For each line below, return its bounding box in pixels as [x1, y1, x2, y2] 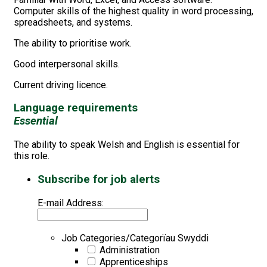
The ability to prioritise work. [14, 37, 132, 49]
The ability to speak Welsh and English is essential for [14, 139, 240, 151]
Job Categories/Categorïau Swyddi [61, 232, 209, 244]
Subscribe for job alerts [38, 172, 160, 186]
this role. [14, 150, 49, 162]
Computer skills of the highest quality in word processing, [14, 5, 253, 17]
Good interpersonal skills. [14, 58, 120, 70]
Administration [97, 244, 160, 256]
